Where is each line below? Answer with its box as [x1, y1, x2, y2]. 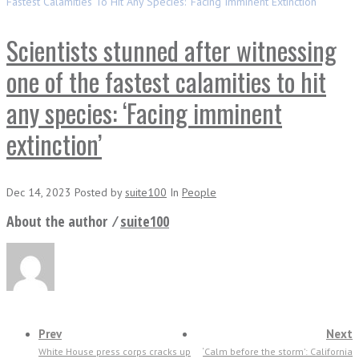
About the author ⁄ [6, 212, 120, 231]
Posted [75, 185, 111, 200]
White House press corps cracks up [38, 345, 191, 357]
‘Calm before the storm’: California [203, 345, 353, 357]
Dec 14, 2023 [6, 185, 75, 200]
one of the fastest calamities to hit [6, 63, 326, 100]
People [182, 185, 216, 200]
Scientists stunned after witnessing [6, 31, 337, 69]
